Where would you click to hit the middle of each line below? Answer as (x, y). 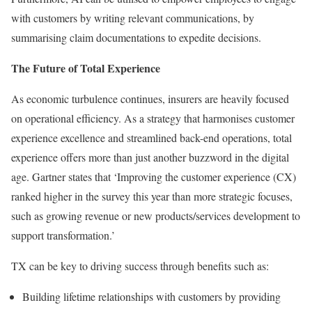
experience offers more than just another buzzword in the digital (150, 157)
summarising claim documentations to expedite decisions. (136, 37)
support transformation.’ (63, 235)
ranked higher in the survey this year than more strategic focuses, (152, 196)
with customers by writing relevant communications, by (133, 17)
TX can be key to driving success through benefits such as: (140, 265)
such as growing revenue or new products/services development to (156, 215)
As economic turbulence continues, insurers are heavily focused (150, 98)
